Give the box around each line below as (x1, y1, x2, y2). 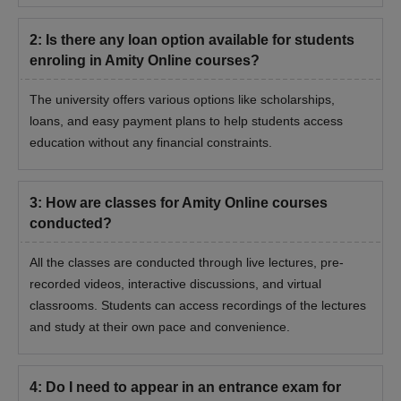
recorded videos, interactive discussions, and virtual (30, 277, 321, 292)
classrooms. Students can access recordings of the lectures (30, 298, 366, 313)
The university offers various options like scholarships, (30, 92, 335, 107)
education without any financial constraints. (30, 135, 272, 150)
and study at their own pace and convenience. (30, 320, 290, 335)
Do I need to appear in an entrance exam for (46, 380, 341, 396)
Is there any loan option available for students (46, 32, 354, 48)
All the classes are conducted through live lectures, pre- (30, 255, 344, 270)
